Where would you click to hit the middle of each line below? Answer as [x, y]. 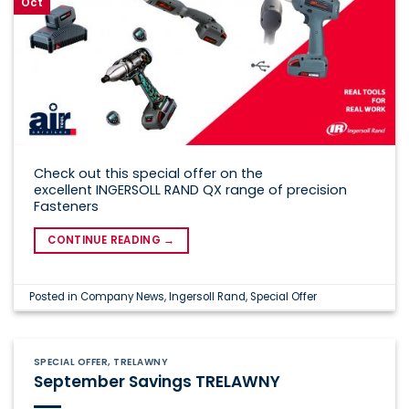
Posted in [55, 296]
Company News [123, 296]
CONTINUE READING [106, 240]
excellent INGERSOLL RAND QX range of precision [190, 189]
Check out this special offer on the [148, 173]
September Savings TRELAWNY [157, 382]
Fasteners [66, 206]
